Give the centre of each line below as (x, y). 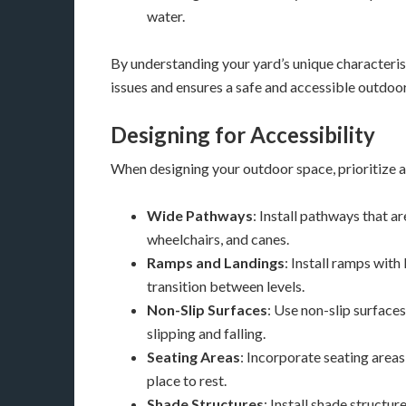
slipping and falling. (206, 333)
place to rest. (187, 380)
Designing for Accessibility (243, 135)
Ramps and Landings (216, 262)
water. (166, 16)
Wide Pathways (200, 215)
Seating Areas (193, 357)
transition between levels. (226, 286)
